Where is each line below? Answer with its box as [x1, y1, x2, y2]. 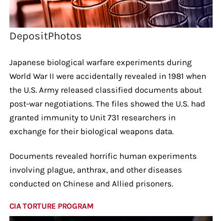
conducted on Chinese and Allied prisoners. [9, 178, 173, 188]
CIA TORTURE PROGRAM [9, 201, 94, 211]
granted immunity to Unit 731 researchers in [9, 112, 176, 122]
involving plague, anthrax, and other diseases [9, 164, 182, 175]
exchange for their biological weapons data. [9, 126, 174, 136]
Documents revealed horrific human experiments [9, 150, 197, 161]
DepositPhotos [9, 29, 82, 42]
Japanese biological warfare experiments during [9, 57, 192, 67]
